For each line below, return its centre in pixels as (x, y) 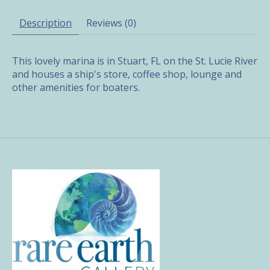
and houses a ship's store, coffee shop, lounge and (127, 74)
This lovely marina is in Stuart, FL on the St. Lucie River (135, 61)
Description (46, 23)
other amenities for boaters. (76, 88)
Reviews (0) (111, 23)
